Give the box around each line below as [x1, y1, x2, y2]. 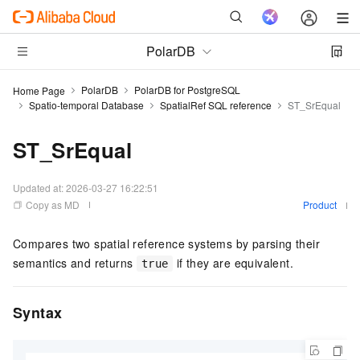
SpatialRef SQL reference [160, 98, 272, 112]
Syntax [13, 302, 63, 323]
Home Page [13, 83, 65, 97]
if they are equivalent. [173, 255, 294, 271]
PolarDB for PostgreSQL [134, 83, 240, 96]
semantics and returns [13, 255, 137, 271]
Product [303, 198, 337, 211]
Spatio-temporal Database [29, 98, 144, 112]
